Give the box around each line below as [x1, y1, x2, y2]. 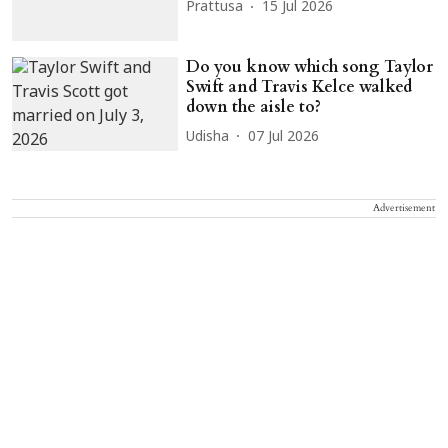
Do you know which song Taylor [186, 56, 434, 79]
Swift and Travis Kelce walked [186, 76, 413, 99]
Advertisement [373, 200, 435, 215]
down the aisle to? [186, 96, 322, 119]
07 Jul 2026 [248, 128, 320, 146]
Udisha [186, 128, 230, 146]
